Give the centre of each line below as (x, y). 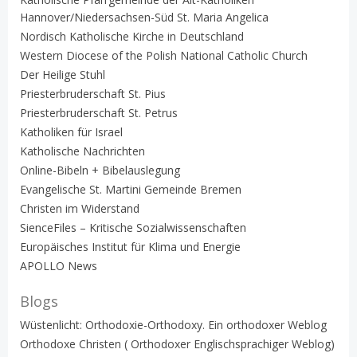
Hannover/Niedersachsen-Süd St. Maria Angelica (144, 17)
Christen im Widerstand (80, 208)
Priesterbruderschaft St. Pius (93, 93)
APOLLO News (59, 265)
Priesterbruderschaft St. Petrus (99, 112)
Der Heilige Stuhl (63, 74)
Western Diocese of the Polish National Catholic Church (164, 55)
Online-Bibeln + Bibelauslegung (100, 170)
